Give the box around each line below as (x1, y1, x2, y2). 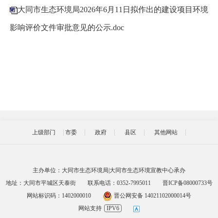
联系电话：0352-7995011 (87, 180, 151, 186)
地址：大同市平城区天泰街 (5, 180, 76, 186)
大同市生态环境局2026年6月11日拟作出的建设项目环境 (18, 5, 208, 14)
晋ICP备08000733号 (162, 180, 213, 186)
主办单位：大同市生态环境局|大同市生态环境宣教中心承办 (33, 167, 185, 174)
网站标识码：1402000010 (27, 192, 91, 199)
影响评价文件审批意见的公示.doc (10, 23, 124, 32)
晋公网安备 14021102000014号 (112, 192, 191, 199)
